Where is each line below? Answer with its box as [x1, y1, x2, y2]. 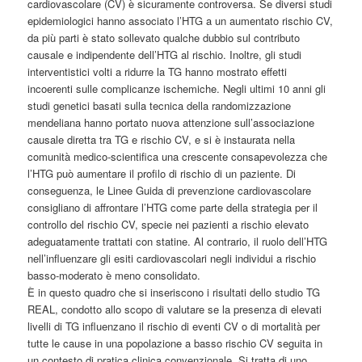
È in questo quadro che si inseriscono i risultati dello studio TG [27, 284, 321, 300]
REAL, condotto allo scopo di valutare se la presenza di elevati [27, 301, 322, 317]
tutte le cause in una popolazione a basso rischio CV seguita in [27, 335, 323, 351]
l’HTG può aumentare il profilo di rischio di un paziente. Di [27, 165, 297, 181]
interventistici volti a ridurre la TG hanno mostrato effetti [27, 63, 288, 79]
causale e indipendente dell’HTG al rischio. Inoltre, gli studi [27, 46, 302, 62]
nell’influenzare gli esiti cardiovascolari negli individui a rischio [27, 250, 317, 266]
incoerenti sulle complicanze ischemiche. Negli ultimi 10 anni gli [27, 80, 326, 96]
